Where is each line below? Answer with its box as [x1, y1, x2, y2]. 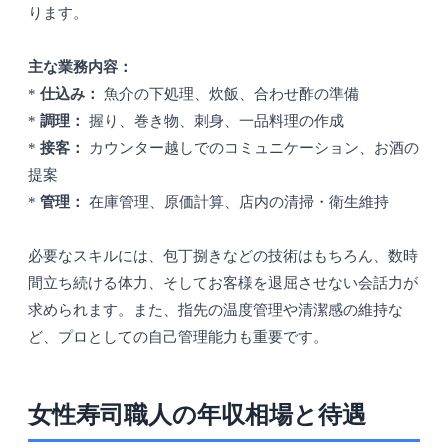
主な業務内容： [28, 59, 133, 76]
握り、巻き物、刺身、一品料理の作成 [85, 113, 344, 130]
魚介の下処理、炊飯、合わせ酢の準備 [100, 86, 359, 103]
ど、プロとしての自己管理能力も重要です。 [28, 329, 328, 346]
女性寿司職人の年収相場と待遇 [28, 402, 366, 429]
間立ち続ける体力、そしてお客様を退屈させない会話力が [28, 275, 418, 292]
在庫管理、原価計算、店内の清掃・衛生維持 [85, 194, 389, 211]
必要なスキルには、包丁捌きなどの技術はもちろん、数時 [28, 248, 418, 265]
